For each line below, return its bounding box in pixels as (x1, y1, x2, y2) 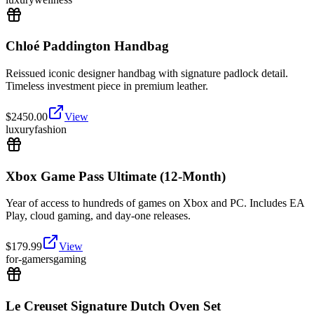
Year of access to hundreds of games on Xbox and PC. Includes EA (6, 197, 304, 210)
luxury (6, 123, 34, 136)
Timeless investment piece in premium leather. (6, 80, 208, 93)
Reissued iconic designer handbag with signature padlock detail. (6, 67, 288, 80)
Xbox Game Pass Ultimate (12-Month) (6, 168, 226, 184)
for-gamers (6, 253, 53, 266)
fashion (34, 123, 67, 136)
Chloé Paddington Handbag (6, 39, 169, 54)
